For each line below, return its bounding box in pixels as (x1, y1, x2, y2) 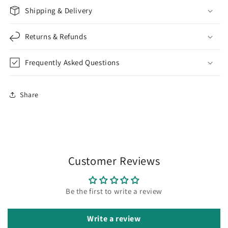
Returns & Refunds (25, 32, 87, 42)
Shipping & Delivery (25, 6, 93, 16)
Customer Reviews (68, 153, 160, 168)
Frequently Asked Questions (25, 58, 120, 68)
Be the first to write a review (66, 186, 162, 196)
